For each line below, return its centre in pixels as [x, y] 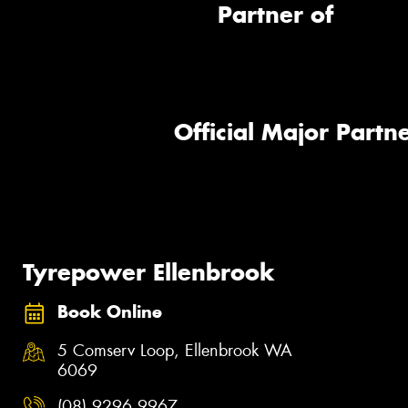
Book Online [110, 312]
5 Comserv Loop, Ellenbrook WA [175, 350]
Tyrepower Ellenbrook [149, 272]
